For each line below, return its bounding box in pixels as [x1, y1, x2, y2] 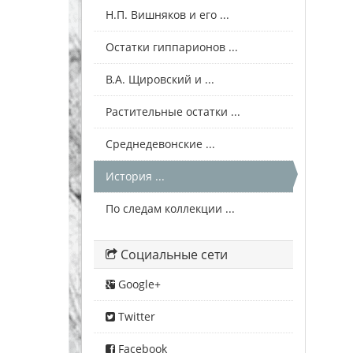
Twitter [115, 309, 155, 325]
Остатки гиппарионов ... [106, 39, 238, 55]
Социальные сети [117, 246, 228, 264]
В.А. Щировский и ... [106, 72, 214, 87]
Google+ [115, 277, 161, 292]
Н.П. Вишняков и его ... [106, 7, 229, 23]
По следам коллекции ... [106, 201, 235, 217]
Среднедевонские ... [106, 136, 215, 152]
